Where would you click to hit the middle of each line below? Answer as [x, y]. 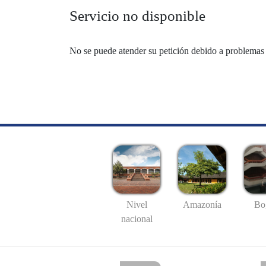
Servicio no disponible [137, 15]
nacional [137, 219]
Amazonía [202, 205]
